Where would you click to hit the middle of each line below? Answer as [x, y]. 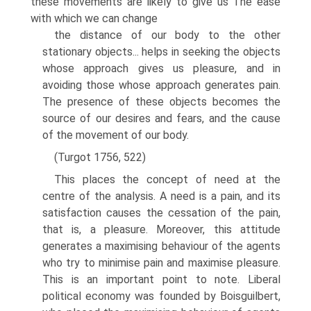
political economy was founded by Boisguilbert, [161, 296]
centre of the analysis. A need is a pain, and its [161, 196]
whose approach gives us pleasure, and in [161, 68]
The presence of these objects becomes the [161, 102]
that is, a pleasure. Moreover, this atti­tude [161, 229]
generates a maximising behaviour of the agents [161, 246]
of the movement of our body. [116, 135]
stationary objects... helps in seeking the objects [161, 52]
